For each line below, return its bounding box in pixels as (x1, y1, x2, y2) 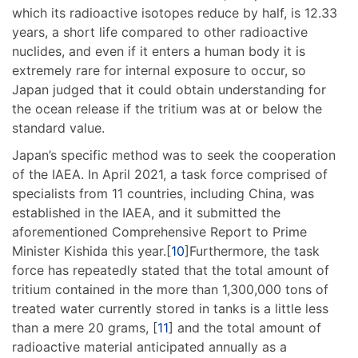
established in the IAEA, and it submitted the (12, 204, 280, 221)
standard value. (12, 119, 105, 136)
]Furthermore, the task (185, 242, 320, 259)
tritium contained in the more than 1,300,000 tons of (12, 280, 328, 297)
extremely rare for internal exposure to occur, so (12, 62, 306, 78)
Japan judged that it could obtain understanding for (12, 81, 326, 97)
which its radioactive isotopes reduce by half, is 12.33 (12, 4, 337, 21)
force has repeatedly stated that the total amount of (12, 261, 329, 278)
